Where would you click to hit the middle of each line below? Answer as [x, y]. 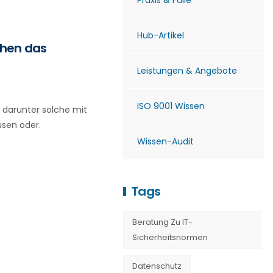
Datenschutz [157, 266]
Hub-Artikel [161, 35]
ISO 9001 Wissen [171, 106]
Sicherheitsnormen [170, 237]
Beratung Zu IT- [162, 222]
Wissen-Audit [165, 141]
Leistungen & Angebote [187, 71]
